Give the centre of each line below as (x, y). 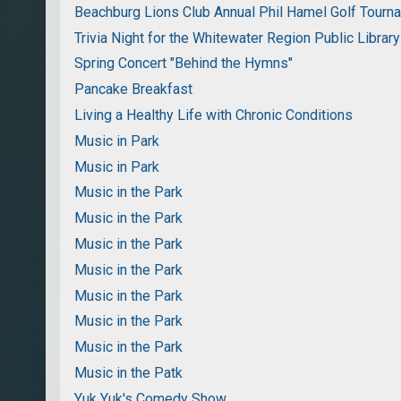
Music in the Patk (129, 372)
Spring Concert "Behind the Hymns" (184, 64)
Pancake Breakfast (134, 90)
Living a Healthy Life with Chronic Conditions (214, 115)
